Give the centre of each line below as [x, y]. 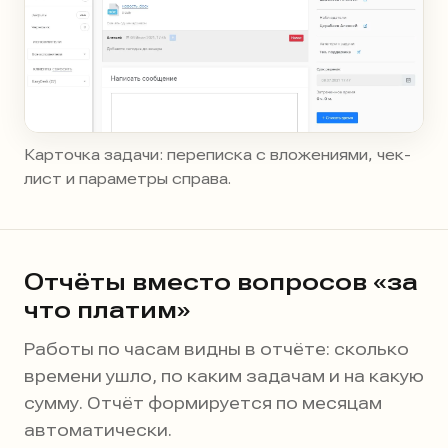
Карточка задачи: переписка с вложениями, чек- [217, 154]
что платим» [107, 309]
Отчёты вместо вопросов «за [221, 281]
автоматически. [98, 429]
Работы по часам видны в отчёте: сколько [216, 348]
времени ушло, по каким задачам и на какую [224, 375]
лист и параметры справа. [127, 178]
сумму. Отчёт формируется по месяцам [203, 402]
